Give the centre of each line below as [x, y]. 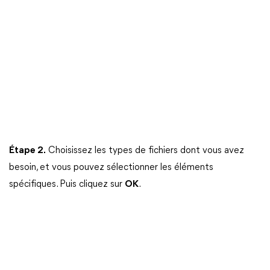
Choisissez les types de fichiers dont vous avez [145, 151]
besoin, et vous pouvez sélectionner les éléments [111, 168]
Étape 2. [27, 151]
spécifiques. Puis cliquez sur [67, 185]
